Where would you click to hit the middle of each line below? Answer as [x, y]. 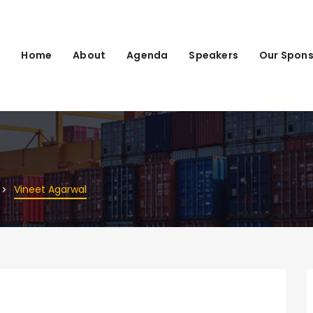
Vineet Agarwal [50, 189]
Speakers [213, 55]
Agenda [147, 55]
